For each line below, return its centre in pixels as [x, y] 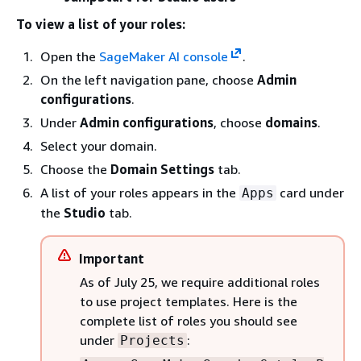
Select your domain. [99, 145]
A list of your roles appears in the [140, 192]
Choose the [75, 169]
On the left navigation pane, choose [149, 79]
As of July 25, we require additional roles [200, 282]
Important [112, 258]
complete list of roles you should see [189, 320]
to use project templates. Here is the [189, 301]
